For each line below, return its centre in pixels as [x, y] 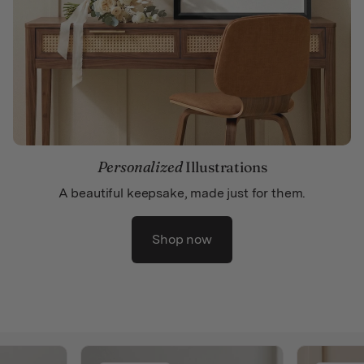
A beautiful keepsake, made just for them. [182, 193]
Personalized [140, 167]
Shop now [182, 240]
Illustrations [225, 167]
